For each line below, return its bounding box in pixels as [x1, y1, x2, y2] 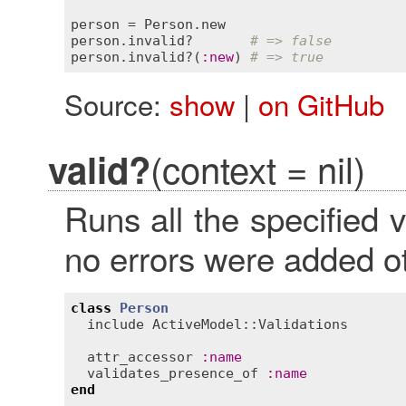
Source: [63, 82, 169, 124]
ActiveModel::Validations [152, 315, 348, 333]
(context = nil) [150, 141, 365, 194]
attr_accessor [87, 348, 193, 365]
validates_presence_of [87, 364, 258, 382]
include [87, 315, 144, 333]
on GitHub [257, 82, 384, 124]
